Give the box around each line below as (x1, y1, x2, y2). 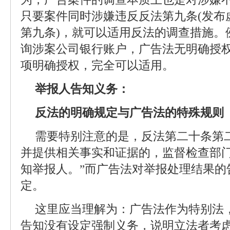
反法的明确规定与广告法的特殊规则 (35, 106, 224, 119)
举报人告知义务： (35, 83, 129, 95)
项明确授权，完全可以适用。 (21, 59, 174, 72)
